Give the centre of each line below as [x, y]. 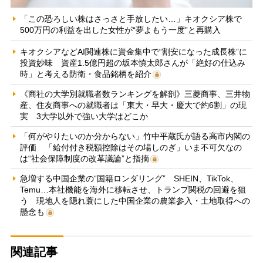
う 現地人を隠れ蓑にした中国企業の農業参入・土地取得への [135, 200]
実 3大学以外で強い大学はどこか [84, 116]
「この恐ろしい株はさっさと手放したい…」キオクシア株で [131, 18]
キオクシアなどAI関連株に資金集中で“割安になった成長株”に [133, 51]
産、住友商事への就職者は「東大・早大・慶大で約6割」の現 [133, 105]
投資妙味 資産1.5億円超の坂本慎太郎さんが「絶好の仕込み [132, 63]
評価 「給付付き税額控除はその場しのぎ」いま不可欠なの [131, 147]
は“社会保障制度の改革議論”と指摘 [84, 158]
